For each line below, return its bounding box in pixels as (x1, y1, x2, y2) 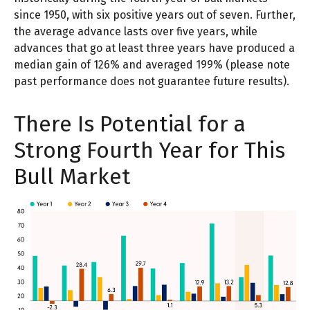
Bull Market (14, 163, 131, 190)
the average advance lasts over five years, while (14, 25, 257, 38)
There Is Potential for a (14, 111, 246, 137)
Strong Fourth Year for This (14, 137, 285, 163)
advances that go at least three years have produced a (14, 42, 295, 55)
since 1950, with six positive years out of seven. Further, (14, 8, 295, 21)
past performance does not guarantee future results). (14, 75, 289, 88)
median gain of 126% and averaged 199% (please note (14, 58, 290, 71)
